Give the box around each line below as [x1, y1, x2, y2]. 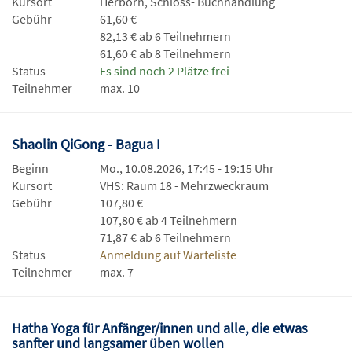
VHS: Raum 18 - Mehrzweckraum [100, 178, 269, 193]
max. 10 [100, 80, 140, 96]
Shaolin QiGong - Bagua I [12, 135, 163, 153]
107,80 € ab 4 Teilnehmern [100, 212, 237, 228]
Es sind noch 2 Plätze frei [100, 63, 229, 79]
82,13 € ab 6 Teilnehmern [100, 28, 231, 44]
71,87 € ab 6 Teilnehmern [100, 229, 231, 245]
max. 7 [100, 264, 134, 280]
